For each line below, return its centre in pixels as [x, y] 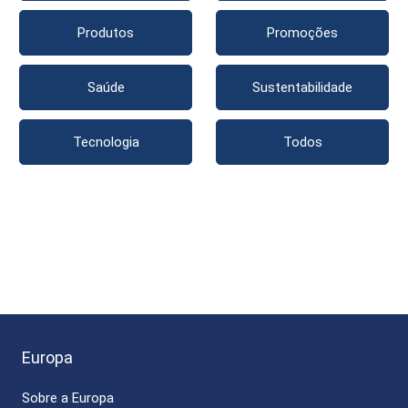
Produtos [106, 33]
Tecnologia [106, 143]
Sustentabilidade [302, 88]
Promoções [302, 33]
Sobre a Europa [68, 398]
